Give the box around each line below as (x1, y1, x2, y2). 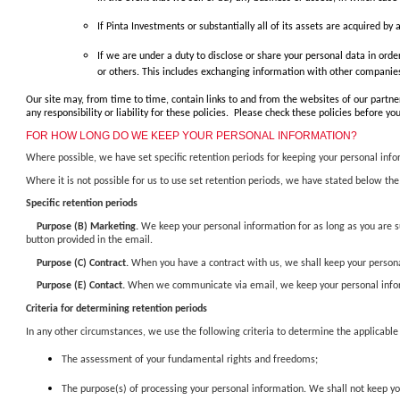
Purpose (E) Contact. (37, 280, 128, 292)
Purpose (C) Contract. (37, 257, 129, 269)
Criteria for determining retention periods (26, 304, 207, 315)
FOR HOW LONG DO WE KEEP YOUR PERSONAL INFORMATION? (26, 129, 357, 143)
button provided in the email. (26, 235, 155, 246)
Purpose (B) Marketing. (37, 221, 141, 233)
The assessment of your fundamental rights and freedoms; (62, 354, 318, 366)
